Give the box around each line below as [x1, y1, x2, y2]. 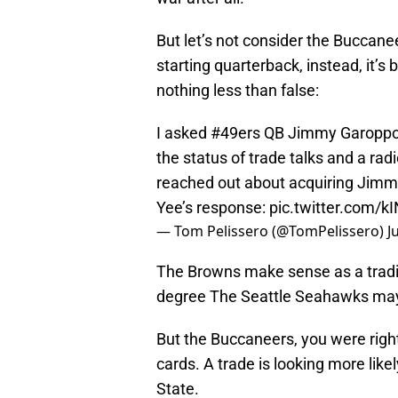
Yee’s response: [156, 198, 269, 218]
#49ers [211, 123, 260, 143]
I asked [156, 123, 211, 143]
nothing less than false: [156, 81, 319, 100]
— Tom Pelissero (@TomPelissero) [156, 221, 387, 242]
